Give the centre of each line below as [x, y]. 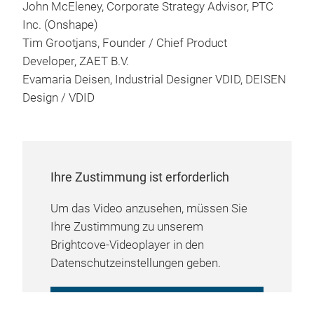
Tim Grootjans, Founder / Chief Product [125, 43]
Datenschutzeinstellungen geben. [136, 263]
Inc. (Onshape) [60, 25]
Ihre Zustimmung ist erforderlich [140, 177]
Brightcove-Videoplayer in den [127, 245]
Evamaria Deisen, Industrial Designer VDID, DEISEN [154, 80]
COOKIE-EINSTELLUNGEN [157, 304]
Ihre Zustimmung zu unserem [127, 227]
